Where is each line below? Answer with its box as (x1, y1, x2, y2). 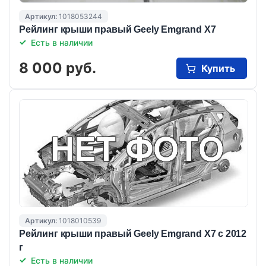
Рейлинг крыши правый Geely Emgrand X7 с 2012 (19, 228, 247, 239)
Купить (201, 62, 235, 74)
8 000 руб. (19, 59, 96, 77)
